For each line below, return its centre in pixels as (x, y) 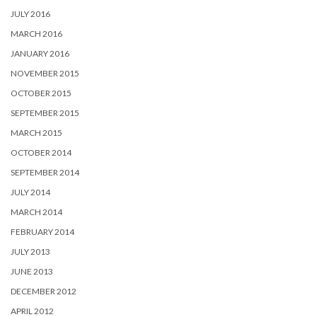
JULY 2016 (30, 14)
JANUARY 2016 (40, 53)
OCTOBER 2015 (41, 93)
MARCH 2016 (36, 34)
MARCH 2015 (36, 133)
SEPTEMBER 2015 (45, 113)
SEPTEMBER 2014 (45, 172)
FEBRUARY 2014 (42, 232)
